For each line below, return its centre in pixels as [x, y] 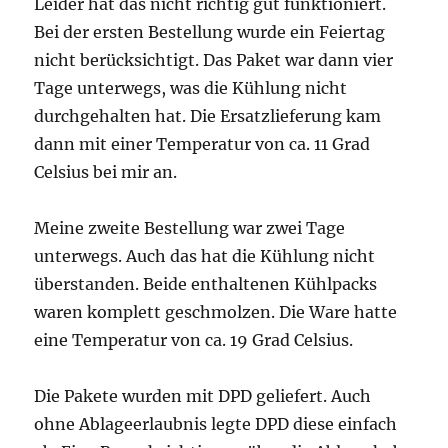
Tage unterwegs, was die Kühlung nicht [191, 88]
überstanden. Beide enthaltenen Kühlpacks [206, 284]
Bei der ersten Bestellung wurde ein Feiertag [210, 32]
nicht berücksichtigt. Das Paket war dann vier [214, 60]
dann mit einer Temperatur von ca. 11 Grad [202, 144]
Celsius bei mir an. [106, 172]
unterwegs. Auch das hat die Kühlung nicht [205, 256]
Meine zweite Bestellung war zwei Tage [190, 228]
